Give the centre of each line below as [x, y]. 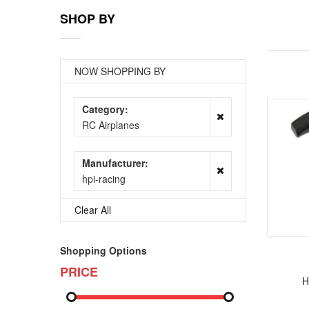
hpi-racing [104, 179]
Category [103, 109]
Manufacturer [113, 163]
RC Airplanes [111, 125]
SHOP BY [88, 19]
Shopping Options [103, 250]
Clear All [93, 210]
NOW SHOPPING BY [120, 71]
